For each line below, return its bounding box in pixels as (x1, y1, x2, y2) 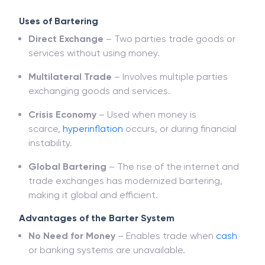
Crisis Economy (28, 109, 96, 120)
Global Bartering (28, 161, 106, 172)
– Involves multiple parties (112, 71, 228, 82)
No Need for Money (28, 230, 115, 241)
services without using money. (28, 47, 160, 59)
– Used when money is (96, 109, 196, 120)
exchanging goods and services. (28, 85, 170, 96)
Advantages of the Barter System (19, 212, 174, 224)
